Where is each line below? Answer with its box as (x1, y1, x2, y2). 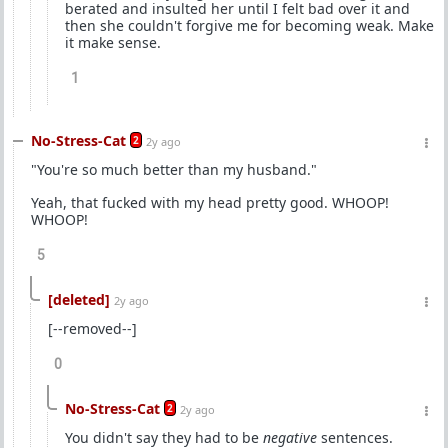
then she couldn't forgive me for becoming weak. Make (65, 16, 434, 35)
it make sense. (65, 33, 161, 52)
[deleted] (48, 290, 110, 309)
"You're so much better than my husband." (31, 160, 317, 179)
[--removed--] (48, 319, 137, 338)
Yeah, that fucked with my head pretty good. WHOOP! (31, 193, 389, 212)
